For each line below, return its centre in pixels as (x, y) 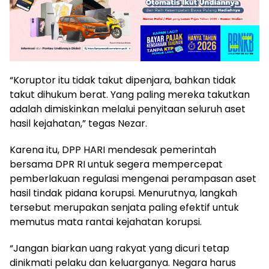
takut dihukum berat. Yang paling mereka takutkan (130, 95)
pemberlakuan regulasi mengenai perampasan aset (133, 179)
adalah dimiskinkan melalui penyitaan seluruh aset (128, 109)
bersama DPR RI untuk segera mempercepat (116, 165)
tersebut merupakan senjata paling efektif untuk (124, 208)
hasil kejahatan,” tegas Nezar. (78, 124)
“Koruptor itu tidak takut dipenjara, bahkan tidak (123, 80)
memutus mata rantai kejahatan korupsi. (106, 222)
